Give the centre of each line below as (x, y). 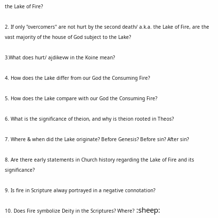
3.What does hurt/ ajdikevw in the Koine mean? (60, 57)
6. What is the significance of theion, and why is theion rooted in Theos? (89, 118)
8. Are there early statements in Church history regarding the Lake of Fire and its (100, 159)
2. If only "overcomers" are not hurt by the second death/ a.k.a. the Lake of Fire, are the (107, 27)
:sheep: (147, 209)
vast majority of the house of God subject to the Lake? (68, 37)
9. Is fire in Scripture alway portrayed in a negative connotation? (80, 190)
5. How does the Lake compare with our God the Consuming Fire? (81, 98)
